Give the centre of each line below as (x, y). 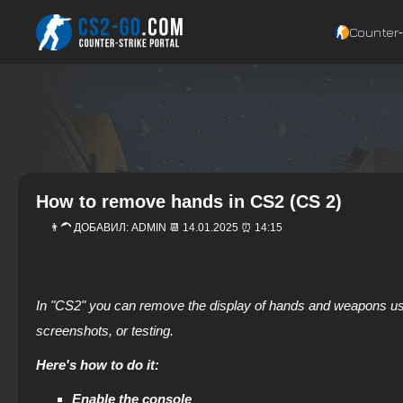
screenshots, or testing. (105, 331)
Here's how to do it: (98, 365)
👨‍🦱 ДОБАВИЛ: (90, 228)
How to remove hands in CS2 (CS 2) (189, 201)
